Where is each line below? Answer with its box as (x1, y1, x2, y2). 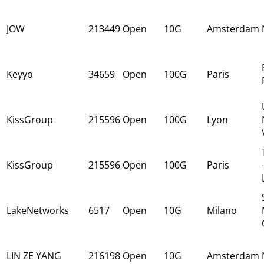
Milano (207, 203, 237, 217)
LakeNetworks (6, 203, 69, 217)
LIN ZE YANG (6, 249, 61, 262)
